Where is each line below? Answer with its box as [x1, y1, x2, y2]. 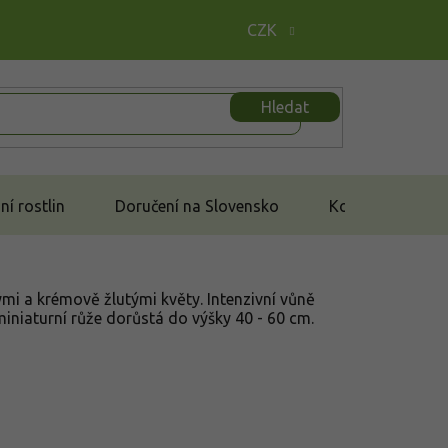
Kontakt [329, 196, 387, 215]
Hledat [261, 97, 309, 116]
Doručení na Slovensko [115, 196, 279, 215]
